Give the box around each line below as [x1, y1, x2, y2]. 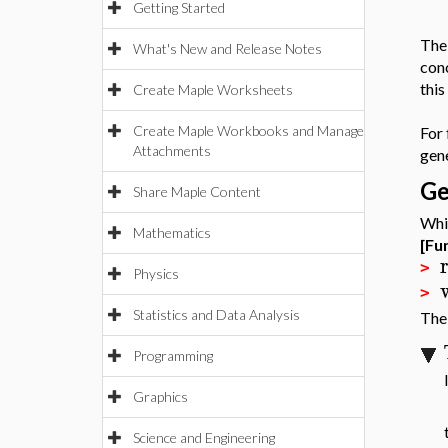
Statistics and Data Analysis [133, 306, 300, 323]
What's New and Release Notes [133, 40, 322, 57]
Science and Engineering [133, 429, 275, 446]
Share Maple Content [133, 183, 261, 200]
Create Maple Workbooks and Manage [133, 122, 364, 139]
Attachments [133, 142, 211, 159]
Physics [133, 265, 179, 282]
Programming [133, 347, 213, 364]
